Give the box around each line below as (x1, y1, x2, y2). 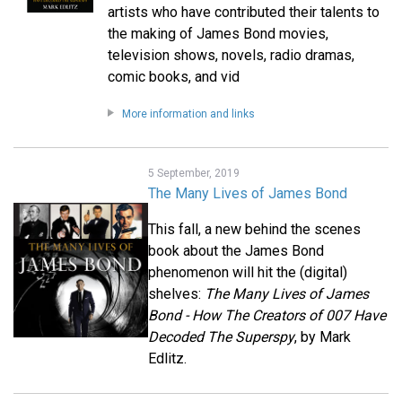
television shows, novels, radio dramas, (107, 47, 354, 65)
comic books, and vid (107, 68, 240, 86)
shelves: (148, 285, 205, 303)
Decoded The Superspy (148, 328, 294, 346)
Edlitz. (148, 350, 187, 368)
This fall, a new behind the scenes (148, 221, 361, 239)
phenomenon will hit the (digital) (148, 264, 347, 282)
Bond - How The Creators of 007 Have (148, 307, 386, 325)
